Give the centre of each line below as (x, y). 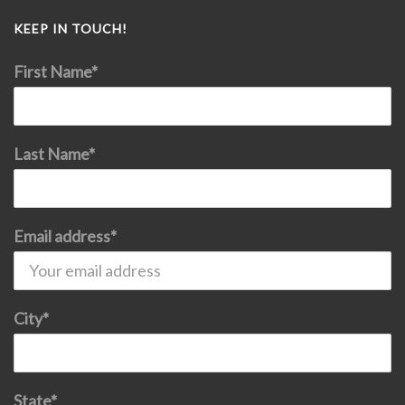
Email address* (65, 235)
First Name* (56, 71)
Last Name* (54, 153)
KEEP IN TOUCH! (71, 28)
